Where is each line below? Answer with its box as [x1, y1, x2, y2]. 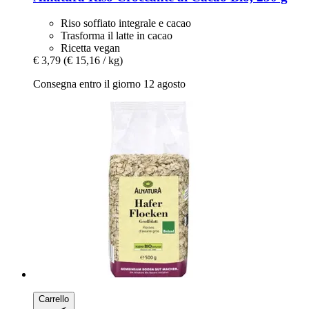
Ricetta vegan [61, 42, 120, 54]
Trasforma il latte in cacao [61, 30, 172, 42]
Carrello [39, 294, 69, 305]
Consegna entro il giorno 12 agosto [33, 78, 186, 90]
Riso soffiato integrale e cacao [61, 17, 191, 30]
